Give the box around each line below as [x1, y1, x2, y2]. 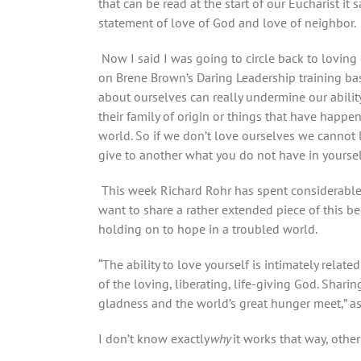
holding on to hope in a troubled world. [98, 221, 317, 237]
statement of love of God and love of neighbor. [98, 15, 359, 31]
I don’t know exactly [98, 330, 210, 346]
